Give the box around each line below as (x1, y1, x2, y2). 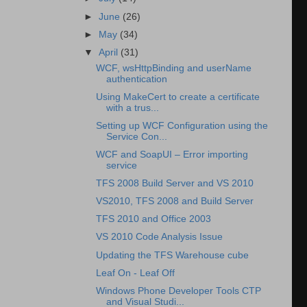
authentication (106, 73, 167, 84)
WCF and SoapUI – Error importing (95, 149, 248, 160)
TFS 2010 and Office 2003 (95, 214, 211, 225)
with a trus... (106, 102, 159, 113)
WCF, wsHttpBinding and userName (95, 62, 251, 73)
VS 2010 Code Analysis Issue (95, 232, 223, 243)
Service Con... (106, 131, 167, 142)
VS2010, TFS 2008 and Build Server (95, 196, 254, 207)
